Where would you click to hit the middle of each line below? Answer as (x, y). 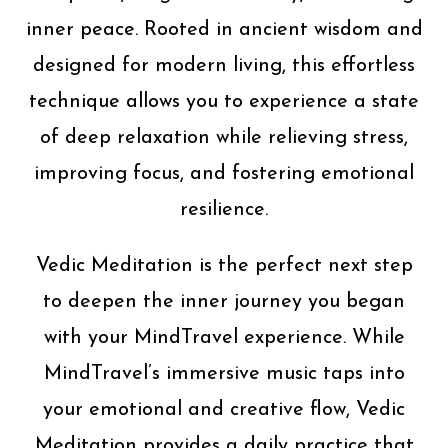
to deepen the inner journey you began (224, 302)
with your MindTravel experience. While (224, 338)
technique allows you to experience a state (224, 102)
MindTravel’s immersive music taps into (224, 374)
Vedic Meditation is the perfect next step (224, 266)
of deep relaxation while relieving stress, (224, 138)
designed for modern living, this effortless (224, 66)
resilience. (224, 210)
